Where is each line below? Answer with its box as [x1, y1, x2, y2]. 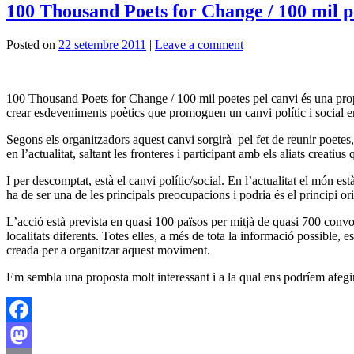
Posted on [6, 38, 55, 52]
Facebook [6, 328, 55, 342]
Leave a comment [155, 38, 243, 52]
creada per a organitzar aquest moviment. [6, 243, 210, 258]
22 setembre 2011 [58, 38, 146, 52]
